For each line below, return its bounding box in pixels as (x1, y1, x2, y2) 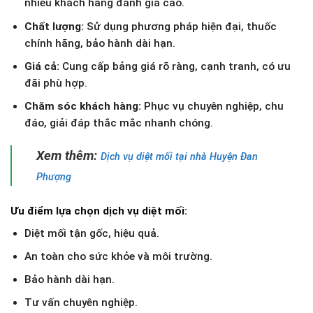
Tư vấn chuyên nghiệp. (24, 296, 138, 310)
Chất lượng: (24, 20, 84, 33)
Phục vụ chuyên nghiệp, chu (140, 99, 284, 112)
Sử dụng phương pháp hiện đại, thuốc (83, 20, 277, 33)
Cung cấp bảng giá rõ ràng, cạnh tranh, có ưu (59, 59, 291, 73)
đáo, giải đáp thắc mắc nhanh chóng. (24, 116, 213, 129)
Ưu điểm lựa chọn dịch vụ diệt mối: (10, 204, 187, 217)
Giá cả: (24, 59, 59, 73)
